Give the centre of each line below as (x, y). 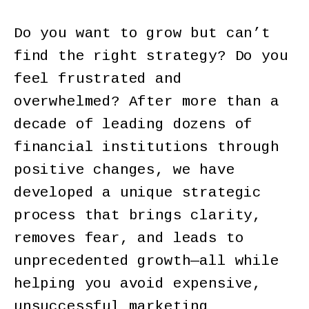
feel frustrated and (98, 79)
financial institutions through (147, 148)
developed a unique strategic (138, 193)
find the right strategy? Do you (151, 57)
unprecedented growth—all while (147, 261)
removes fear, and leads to (129, 239)
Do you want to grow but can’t (142, 34)
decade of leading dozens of (133, 125)
